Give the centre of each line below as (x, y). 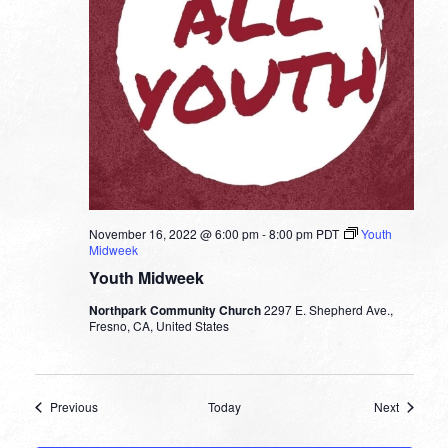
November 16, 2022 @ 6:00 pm (173, 234)
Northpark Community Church (176, 310)
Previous (73, 407)
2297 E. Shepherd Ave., (328, 310)
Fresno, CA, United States (158, 326)
